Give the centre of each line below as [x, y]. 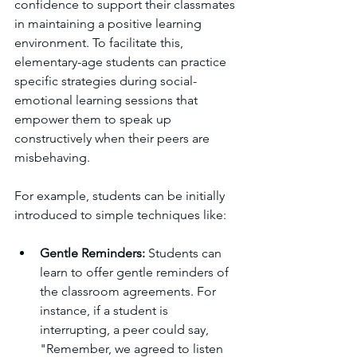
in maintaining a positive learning [110, 24]
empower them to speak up [94, 120]
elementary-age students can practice [122, 62]
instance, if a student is [106, 311]
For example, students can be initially [121, 196]
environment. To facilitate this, [100, 43]
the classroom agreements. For [129, 292]
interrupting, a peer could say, [126, 330]
